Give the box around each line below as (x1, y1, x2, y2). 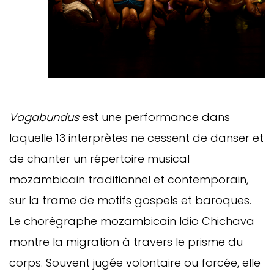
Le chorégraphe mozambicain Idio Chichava (9, 213, 254, 229)
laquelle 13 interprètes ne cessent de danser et (9, 130, 264, 146)
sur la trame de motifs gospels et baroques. (9, 192, 251, 208)
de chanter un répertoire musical (9, 150, 190, 166)
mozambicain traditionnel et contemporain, (9, 171, 248, 187)
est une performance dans (79, 109, 230, 125)
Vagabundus (9, 109, 79, 125)
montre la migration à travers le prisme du (9, 234, 243, 250)
